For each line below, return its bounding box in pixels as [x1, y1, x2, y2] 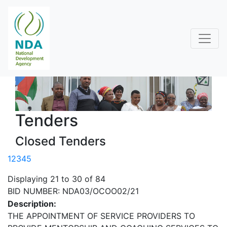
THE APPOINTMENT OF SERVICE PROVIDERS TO [8, 211, 195, 221]
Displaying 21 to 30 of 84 [8, 174, 105, 184]
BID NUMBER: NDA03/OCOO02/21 [8, 186, 139, 197]
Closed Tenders [15, 134, 106, 149]
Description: [8, 199, 56, 209]
